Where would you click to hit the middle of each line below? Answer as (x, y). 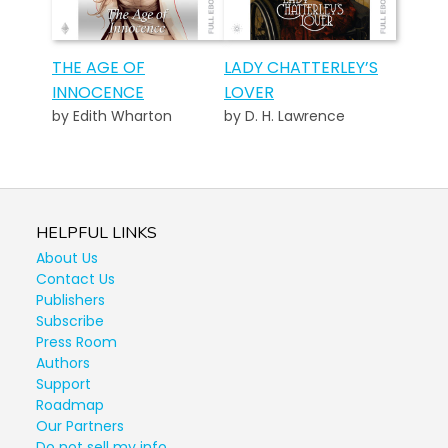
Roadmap (70, 405)
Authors (63, 363)
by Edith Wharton (112, 116)
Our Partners (80, 426)
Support (63, 384)
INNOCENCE (98, 92)
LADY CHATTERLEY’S (301, 67)
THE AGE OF (98, 67)
